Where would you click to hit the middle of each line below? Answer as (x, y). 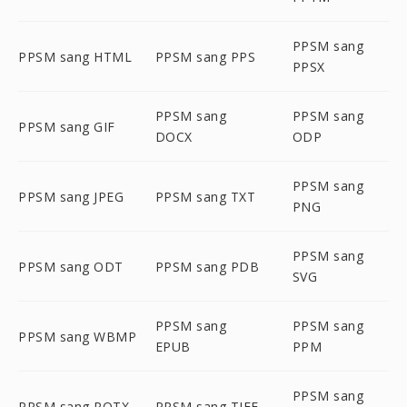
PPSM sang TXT (205, 196)
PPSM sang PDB (207, 266)
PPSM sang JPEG (71, 196)
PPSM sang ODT (71, 266)
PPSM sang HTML (75, 56)
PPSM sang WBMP (77, 336)
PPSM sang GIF (67, 126)
